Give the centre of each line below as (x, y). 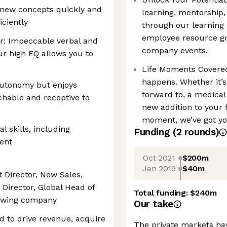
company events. (175, 50)
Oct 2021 (159, 158)
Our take (154, 204)
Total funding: (162, 193)
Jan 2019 (159, 168)
